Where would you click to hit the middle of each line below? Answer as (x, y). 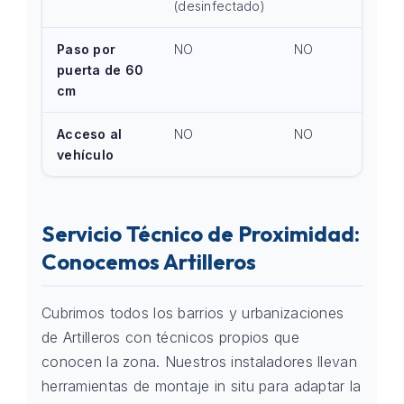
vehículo (86, 155)
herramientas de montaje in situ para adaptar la (202, 386)
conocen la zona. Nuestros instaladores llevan (199, 362)
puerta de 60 (101, 70)
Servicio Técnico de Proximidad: (201, 234)
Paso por (87, 49)
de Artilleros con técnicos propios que (170, 337)
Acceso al (90, 134)
